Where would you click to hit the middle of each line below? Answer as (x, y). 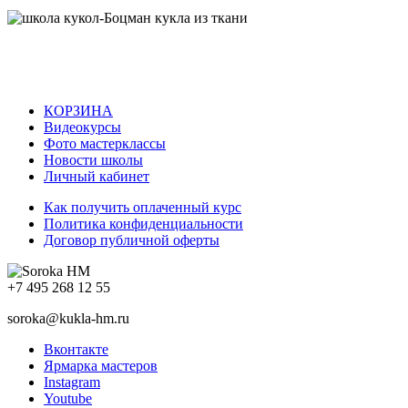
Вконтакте (76, 349)
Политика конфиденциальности (143, 223)
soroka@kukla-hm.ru (68, 318)
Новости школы (93, 159)
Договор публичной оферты (132, 240)
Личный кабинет (97, 176)
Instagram (72, 382)
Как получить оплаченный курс (143, 207)
